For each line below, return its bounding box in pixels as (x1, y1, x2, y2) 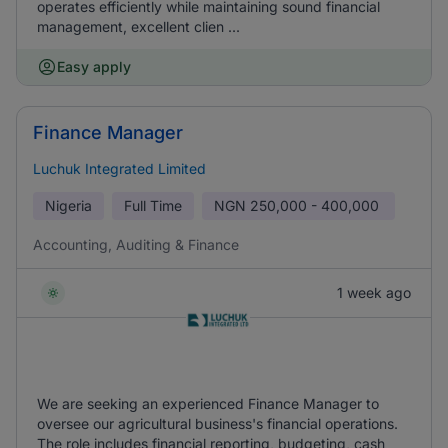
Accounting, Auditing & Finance (33, 236, 239, 253)
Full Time (124, 197, 182, 214)
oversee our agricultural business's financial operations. (37, 415, 398, 432)
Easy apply (57, 58, 131, 75)
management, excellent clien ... (37, 18, 240, 35)
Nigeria (45, 197, 92, 214)
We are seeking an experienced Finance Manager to (37, 395, 379, 412)
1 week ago (337, 284, 411, 301)
